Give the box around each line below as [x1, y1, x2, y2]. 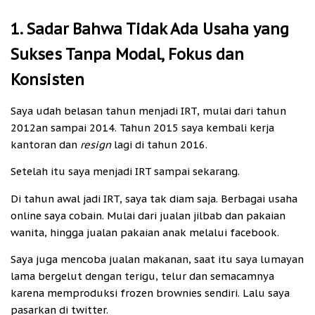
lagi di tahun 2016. [114, 137, 207, 151]
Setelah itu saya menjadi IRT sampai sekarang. [11, 165, 240, 179]
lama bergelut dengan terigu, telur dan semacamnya [11, 269, 274, 283]
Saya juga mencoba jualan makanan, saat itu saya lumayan [11, 252, 304, 266]
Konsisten [11, 70, 84, 90]
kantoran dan [11, 137, 80, 151]
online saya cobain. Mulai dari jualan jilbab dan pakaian [11, 208, 285, 222]
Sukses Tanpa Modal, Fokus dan [11, 44, 244, 65]
